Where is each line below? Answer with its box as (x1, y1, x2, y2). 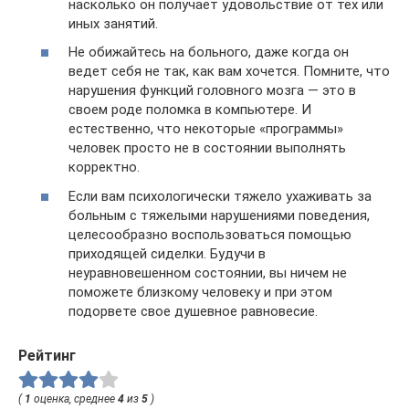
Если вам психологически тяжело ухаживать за (68, 187, 372, 204)
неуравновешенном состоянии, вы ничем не (68, 264, 347, 281)
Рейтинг (18, 346, 76, 364)
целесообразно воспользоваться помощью (68, 225, 351, 243)
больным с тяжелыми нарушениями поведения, (68, 206, 370, 224)
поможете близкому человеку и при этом (68, 283, 332, 300)
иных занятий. (68, 15, 158, 32)
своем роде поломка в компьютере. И (68, 101, 311, 119)
